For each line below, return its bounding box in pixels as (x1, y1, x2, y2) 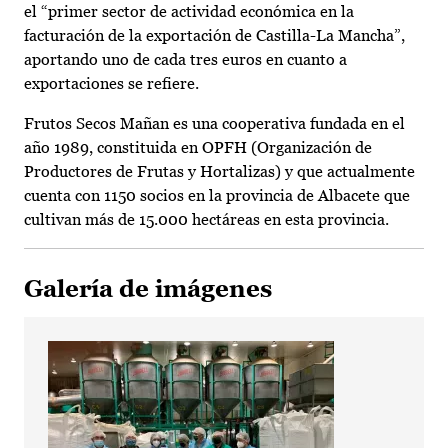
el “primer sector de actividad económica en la (24, 2, 354, 22)
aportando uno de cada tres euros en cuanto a (24, 50, 347, 70)
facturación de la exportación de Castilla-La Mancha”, (24, 26, 405, 46)
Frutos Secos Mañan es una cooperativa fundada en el (24, 114, 405, 134)
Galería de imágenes (24, 275, 272, 303)
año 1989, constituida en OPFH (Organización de (24, 138, 372, 158)
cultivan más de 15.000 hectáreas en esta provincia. (24, 210, 389, 230)
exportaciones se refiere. (24, 74, 199, 94)
